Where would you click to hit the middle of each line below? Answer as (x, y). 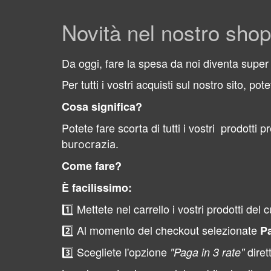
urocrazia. (93, 144)
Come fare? (92, 166)
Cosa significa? (102, 106)
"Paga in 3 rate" (207, 252)
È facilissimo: (97, 188)
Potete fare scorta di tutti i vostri (138, 128)
